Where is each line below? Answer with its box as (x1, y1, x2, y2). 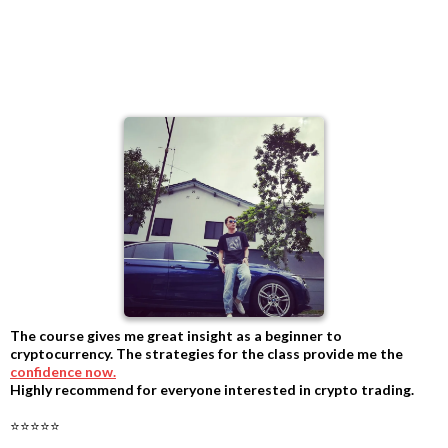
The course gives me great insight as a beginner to (10, 327, 342, 345)
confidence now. (10, 363, 116, 381)
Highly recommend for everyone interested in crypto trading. (10, 381, 414, 399)
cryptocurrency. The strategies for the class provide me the (10, 345, 403, 363)
